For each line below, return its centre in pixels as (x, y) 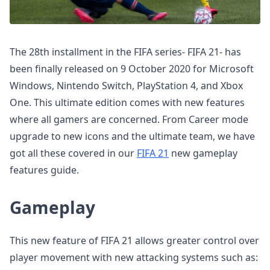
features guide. (44, 170)
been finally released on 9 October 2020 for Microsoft (132, 69)
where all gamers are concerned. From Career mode (129, 119)
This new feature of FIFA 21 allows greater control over (134, 240)
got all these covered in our (73, 153)
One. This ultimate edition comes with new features (127, 102)
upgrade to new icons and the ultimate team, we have (132, 136)
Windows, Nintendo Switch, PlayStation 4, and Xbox (126, 86)
